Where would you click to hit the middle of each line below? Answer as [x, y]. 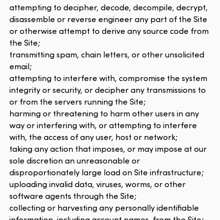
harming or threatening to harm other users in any [104, 113]
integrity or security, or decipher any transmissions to [108, 90]
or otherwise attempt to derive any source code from [109, 31]
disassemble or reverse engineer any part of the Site [109, 19]
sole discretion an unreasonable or [75, 161]
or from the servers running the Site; [78, 102]
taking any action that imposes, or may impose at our [108, 149]
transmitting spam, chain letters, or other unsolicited [107, 55]
